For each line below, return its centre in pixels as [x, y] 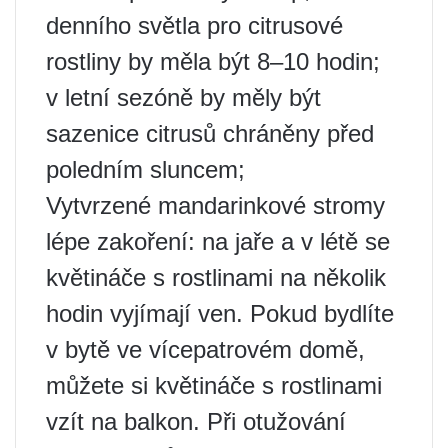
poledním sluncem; [145, 169]
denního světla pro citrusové [194, 25]
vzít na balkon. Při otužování [196, 421]
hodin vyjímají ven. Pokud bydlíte [220, 313]
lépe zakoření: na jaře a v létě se [218, 241]
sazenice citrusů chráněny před [210, 133]
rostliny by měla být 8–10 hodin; [213, 61]
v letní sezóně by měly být [183, 97]
